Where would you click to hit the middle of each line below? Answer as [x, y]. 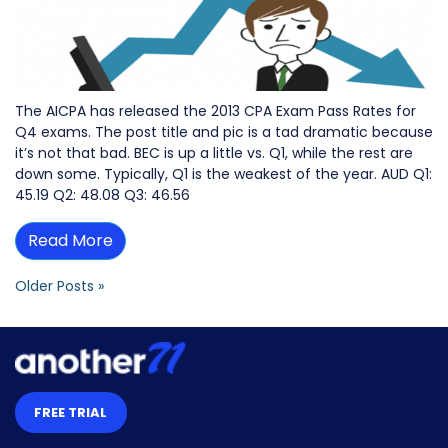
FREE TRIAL [71, 412]
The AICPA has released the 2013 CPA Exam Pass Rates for [215, 110]
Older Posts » [59, 285]
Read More [70, 240]
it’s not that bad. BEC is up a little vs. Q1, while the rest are [214, 152]
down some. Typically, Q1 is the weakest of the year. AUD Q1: [223, 173]
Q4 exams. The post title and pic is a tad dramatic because [224, 131]
